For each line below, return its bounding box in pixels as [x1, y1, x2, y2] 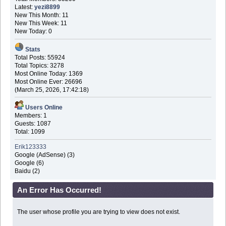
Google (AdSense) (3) [14, 151, 75, 158]
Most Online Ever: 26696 [14, 78, 82, 85]
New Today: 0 [14, 28, 52, 35]
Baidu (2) [14, 167, 40, 175]
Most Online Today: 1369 [14, 70, 83, 77]
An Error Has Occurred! [17, 185, 101, 194]
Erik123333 [14, 143, 46, 150]
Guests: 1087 [14, 120, 51, 128]
